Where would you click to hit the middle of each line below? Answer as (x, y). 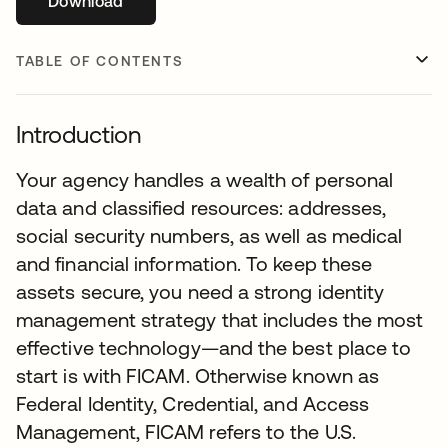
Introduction (79, 134)
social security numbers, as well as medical (209, 235)
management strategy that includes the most (220, 319)
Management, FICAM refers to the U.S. (186, 431)
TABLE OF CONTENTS (100, 61)
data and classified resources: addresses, (201, 207)
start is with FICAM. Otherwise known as (198, 375)
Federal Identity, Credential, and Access (193, 403)
